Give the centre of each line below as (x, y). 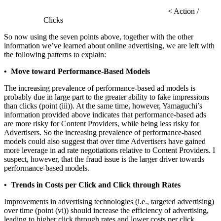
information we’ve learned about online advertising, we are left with (109, 46)
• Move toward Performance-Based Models (77, 72)
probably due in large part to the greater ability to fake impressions (107, 97)
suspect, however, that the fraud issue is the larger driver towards (104, 159)
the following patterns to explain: (55, 55)
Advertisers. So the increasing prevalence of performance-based (103, 133)
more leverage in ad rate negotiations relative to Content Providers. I (110, 150)
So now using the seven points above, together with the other (99, 37)
